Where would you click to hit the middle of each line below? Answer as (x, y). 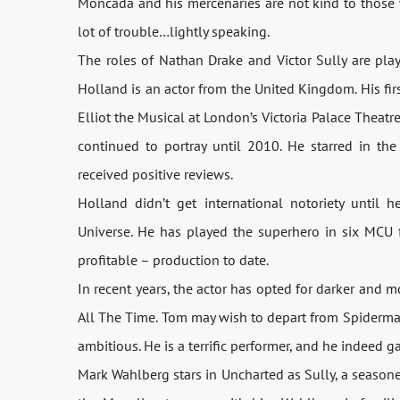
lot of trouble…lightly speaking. (174, 32)
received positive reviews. (155, 175)
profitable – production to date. (173, 260)
